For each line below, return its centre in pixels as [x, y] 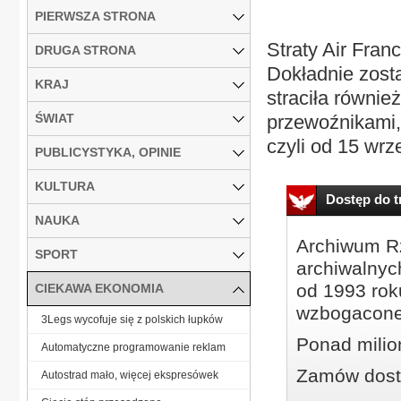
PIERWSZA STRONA [95, 16]
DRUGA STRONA [85, 50]
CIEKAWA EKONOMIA [99, 288]
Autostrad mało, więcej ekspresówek [130, 375]
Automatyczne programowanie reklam [133, 347]
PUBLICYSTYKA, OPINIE [108, 152]
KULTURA [65, 186]
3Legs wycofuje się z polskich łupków [132, 319]
